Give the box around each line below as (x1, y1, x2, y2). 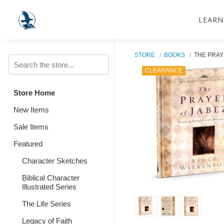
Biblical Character (21, 173, 79, 182)
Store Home (13, 88, 55, 97)
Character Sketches (21, 156, 87, 165)
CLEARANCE (144, 67, 182, 74)
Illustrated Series (21, 182, 76, 191)
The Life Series (21, 199, 71, 208)
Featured (13, 139, 42, 148)
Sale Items (13, 122, 48, 131)
